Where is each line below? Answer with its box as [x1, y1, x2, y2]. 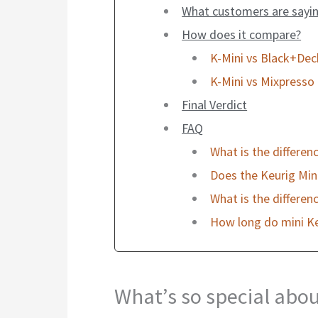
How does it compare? [182, 26, 302, 43]
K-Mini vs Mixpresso [209, 72, 314, 89]
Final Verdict [182, 96, 248, 113]
